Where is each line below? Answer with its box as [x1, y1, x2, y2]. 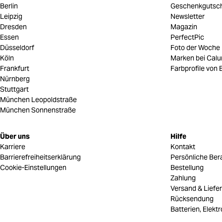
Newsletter [170, 11, 205, 21]
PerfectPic [170, 32, 204, 42]
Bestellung [170, 163, 204, 172]
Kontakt [170, 142, 195, 151]
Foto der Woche [170, 43, 220, 52]
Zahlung [170, 173, 196, 182]
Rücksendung [170, 194, 214, 203]
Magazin [170, 22, 197, 31]
